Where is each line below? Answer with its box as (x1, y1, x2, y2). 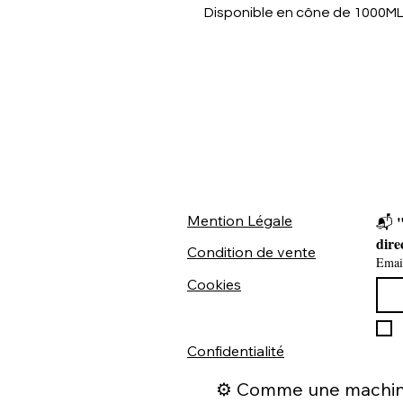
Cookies (187, 275, 241, 293)
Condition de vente (187, 243, 316, 261)
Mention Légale (187, 211, 292, 229)
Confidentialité (187, 342, 284, 360)
